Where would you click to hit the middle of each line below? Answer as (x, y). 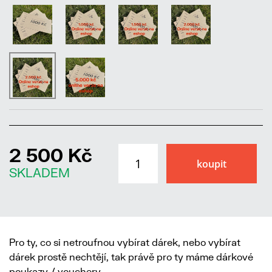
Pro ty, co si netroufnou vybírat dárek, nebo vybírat (125, 242)
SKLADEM (39, 173)
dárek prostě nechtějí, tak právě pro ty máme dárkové (131, 257)
